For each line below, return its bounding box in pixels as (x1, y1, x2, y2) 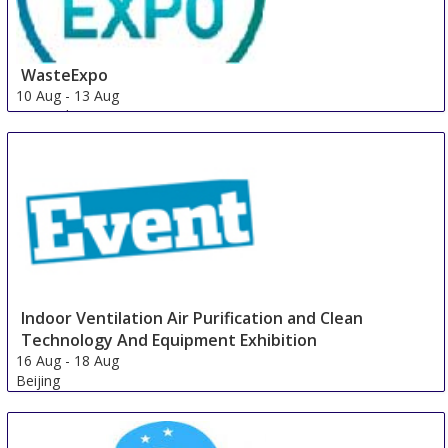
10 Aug (16, 86, 62, 106)
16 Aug (16, 351, 62, 371)
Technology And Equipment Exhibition (21, 329, 318, 352)
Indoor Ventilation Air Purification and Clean (21, 307, 364, 330)
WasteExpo (21, 64, 109, 87)
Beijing (16, 371, 61, 391)
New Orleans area (16, 106, 134, 126)
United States (16, 126, 104, 146)
